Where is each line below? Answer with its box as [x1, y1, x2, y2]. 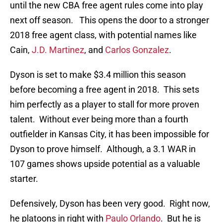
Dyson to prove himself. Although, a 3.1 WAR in [10, 144, 196, 155]
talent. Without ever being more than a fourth [10, 114, 188, 125]
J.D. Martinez [32, 45, 84, 55]
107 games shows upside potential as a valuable [10, 159, 200, 169]
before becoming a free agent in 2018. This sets [10, 84, 199, 95]
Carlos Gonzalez [105, 45, 169, 55]
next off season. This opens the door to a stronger [10, 15, 209, 26]
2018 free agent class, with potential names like [10, 30, 197, 41]
